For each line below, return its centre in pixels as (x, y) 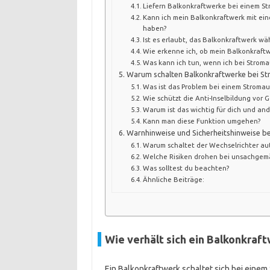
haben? (155, 28)
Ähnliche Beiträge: (174, 180)
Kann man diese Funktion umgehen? (202, 121)
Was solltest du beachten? (186, 168)
